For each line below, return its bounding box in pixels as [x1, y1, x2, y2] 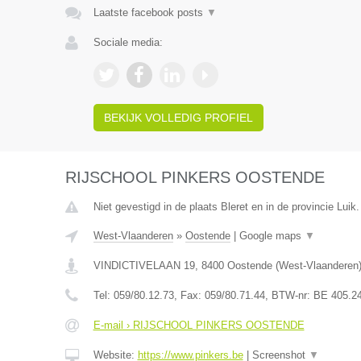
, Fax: [173, 289, 205, 301]
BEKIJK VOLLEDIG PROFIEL [103, 111, 253, 124]
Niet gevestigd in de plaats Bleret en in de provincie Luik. [93, 201, 359, 213]
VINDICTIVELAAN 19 [93, 259, 195, 272]
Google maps [239, 230, 305, 242]
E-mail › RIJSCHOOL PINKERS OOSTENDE [93, 319, 305, 331]
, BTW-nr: [264, 289, 313, 301]
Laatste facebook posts [93, 6, 206, 19]
